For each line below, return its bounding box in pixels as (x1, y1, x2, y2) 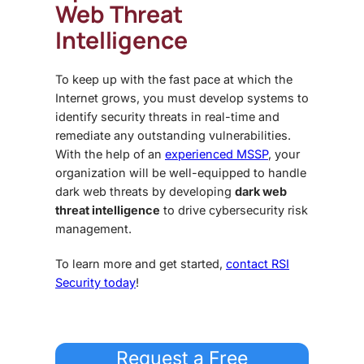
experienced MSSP (165, 147, 268, 162)
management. (55, 222, 132, 236)
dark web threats (55, 184, 149, 199)
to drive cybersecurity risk (160, 203, 308, 218)
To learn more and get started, (55, 257, 226, 271)
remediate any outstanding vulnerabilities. (55, 128, 291, 143)
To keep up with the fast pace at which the (55, 72, 292, 87)
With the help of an (55, 147, 165, 162)
